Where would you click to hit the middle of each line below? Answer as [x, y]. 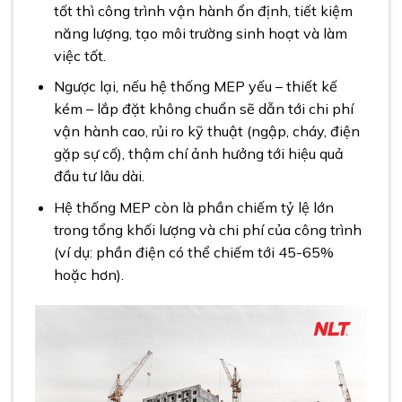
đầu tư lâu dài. [99, 176]
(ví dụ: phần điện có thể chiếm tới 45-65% [193, 252]
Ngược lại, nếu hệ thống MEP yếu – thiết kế [195, 87]
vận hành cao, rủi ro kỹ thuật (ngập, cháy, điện [206, 131]
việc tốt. [79, 55]
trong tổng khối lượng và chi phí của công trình [207, 229]
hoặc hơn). [88, 274]
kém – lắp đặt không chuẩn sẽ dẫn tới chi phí [203, 109]
